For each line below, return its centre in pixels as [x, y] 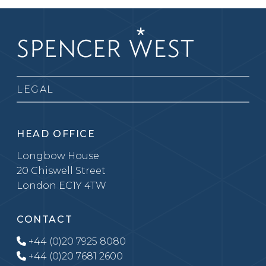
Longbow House [58, 156]
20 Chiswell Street [61, 171]
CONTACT [45, 220]
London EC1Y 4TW [61, 186]
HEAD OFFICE [56, 134]
